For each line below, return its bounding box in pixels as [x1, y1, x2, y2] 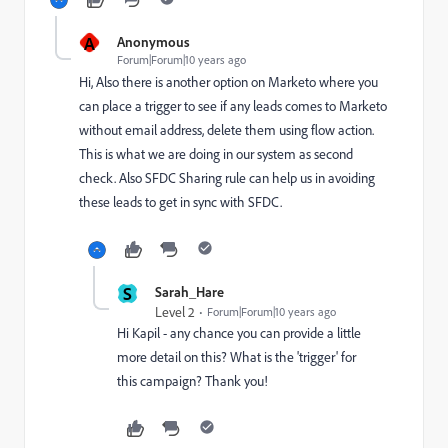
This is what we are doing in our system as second [79, 145, 353, 163]
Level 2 [155, 303, 195, 321]
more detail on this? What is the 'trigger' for [117, 348, 356, 366]
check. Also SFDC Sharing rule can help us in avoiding [79, 169, 375, 187]
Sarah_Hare [155, 283, 224, 300]
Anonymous [117, 33, 190, 50]
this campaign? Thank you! [117, 372, 268, 390]
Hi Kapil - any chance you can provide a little [117, 324, 361, 342]
